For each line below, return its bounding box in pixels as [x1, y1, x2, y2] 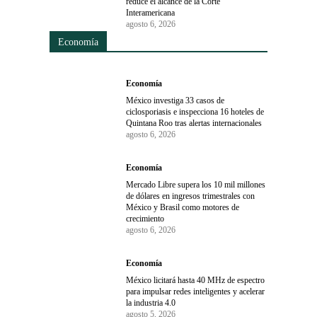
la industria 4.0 [126, 298, 176, 309]
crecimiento [126, 214, 165, 224]
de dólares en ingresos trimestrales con [126, 191, 255, 202]
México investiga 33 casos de [126, 96, 225, 106]
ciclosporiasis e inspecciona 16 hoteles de [126, 107, 265, 117]
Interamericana [126, 7, 175, 18]
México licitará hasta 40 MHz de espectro [126, 275, 265, 286]
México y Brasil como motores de [126, 202, 240, 213]
